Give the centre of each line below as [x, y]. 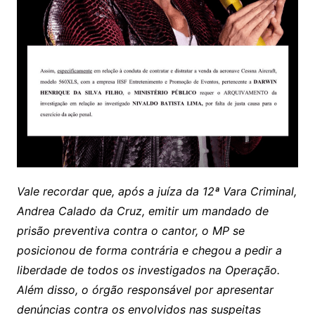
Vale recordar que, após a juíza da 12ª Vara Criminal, [156, 191]
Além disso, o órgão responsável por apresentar [145, 289]
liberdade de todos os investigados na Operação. [148, 270]
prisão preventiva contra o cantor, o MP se [130, 230]
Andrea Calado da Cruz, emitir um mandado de [142, 211]
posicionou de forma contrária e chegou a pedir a [149, 250]
